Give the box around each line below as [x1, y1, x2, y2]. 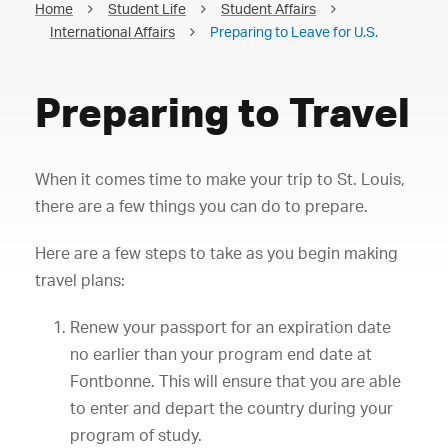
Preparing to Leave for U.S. [210, 23, 378, 40]
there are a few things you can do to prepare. [35, 196, 368, 216]
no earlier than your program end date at [70, 344, 372, 364]
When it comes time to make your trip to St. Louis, [35, 169, 405, 189]
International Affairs [50, 23, 175, 40]
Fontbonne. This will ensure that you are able [70, 371, 401, 391]
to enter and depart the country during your [70, 398, 393, 418]
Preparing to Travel [35, 87, 410, 136]
